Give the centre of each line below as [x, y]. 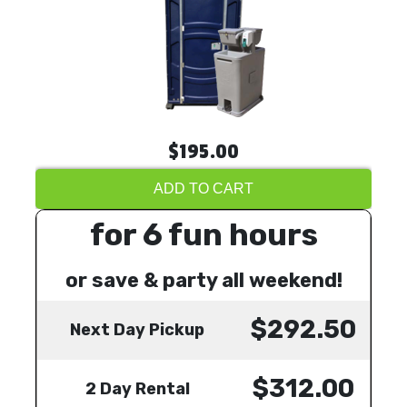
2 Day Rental [137, 389]
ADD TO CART [203, 189]
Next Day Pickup [137, 330]
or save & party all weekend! [203, 280]
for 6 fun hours [203, 235]
